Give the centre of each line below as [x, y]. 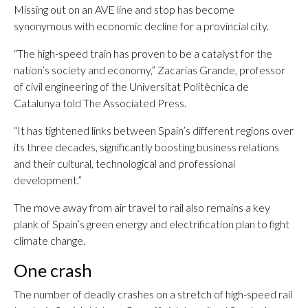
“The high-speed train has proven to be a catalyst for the [143, 53]
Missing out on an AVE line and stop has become [124, 9]
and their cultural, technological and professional [124, 163]
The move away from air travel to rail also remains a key [142, 207]
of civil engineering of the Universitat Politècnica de [131, 86]
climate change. [49, 240]
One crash [53, 270]
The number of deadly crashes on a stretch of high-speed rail [153, 294]
